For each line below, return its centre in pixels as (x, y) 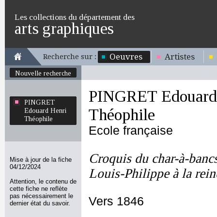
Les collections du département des (75, 17)
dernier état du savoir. (40, 203)
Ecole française (131, 131)
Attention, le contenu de (43, 181)
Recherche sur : (70, 57)
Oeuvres (126, 57)
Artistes (180, 57)
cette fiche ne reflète (39, 189)
